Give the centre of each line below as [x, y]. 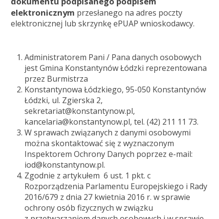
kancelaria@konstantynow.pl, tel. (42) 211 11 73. [112, 122]
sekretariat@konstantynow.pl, [80, 111]
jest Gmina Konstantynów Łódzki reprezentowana [116, 68]
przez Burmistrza [56, 79]
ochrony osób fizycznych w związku [89, 208]
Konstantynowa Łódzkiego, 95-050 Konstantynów [115, 89]
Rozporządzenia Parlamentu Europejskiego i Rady [116, 186]
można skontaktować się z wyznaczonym [99, 143]
